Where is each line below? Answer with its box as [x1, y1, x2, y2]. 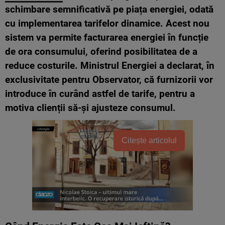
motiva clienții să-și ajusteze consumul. [5, 102, 176, 114]
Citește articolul [122, 136, 177, 145]
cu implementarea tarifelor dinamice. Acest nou [5, 18, 209, 30]
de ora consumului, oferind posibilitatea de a [5, 46, 197, 58]
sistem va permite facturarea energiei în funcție [5, 32, 208, 44]
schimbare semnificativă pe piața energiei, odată [5, 4, 213, 16]
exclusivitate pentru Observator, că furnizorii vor [5, 74, 213, 86]
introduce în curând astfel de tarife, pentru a [5, 88, 195, 100]
